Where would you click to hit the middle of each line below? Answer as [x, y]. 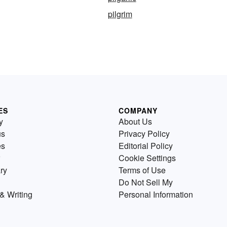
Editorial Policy [146, 146]
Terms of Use [142, 170]
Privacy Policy [144, 134]
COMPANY [138, 111]
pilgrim [120, 14]
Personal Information [156, 195]
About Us [135, 122]
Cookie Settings [147, 158]
